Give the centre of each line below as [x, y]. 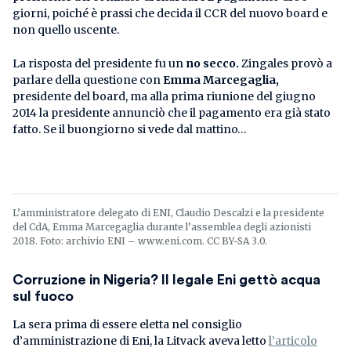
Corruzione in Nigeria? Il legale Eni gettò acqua [166, 279]
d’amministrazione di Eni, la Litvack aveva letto [141, 340]
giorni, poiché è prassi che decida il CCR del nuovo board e [170, 13]
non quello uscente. [66, 29]
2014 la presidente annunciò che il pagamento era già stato [172, 112]
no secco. [212, 63]
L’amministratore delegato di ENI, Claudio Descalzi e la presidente [168, 212]
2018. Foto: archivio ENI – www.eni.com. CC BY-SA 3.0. [140, 241]
